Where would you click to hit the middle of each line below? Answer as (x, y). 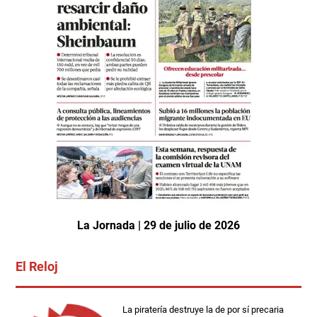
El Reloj (37, 267)
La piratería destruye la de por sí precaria (203, 310)
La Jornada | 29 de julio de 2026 (158, 226)
